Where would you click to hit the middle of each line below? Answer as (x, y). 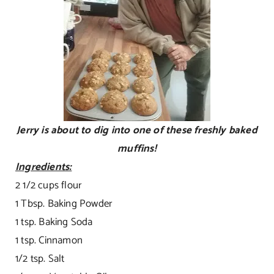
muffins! (137, 148)
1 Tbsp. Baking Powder (64, 203)
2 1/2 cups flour (49, 185)
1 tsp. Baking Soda (54, 222)
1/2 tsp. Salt (40, 258)
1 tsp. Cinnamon (49, 240)
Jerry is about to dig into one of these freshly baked (137, 130)
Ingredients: (43, 167)
